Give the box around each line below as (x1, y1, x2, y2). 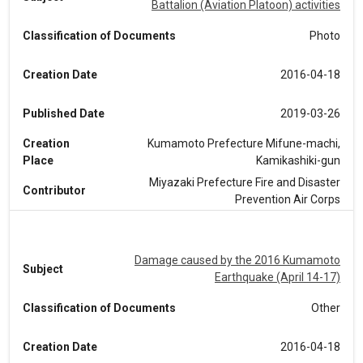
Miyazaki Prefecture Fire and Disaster (149, 175, 340, 189)
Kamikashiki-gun (256, 154, 340, 167)
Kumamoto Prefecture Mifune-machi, (147, 137, 340, 150)
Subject (23, 262, 63, 275)
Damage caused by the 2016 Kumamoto (135, 254, 340, 267)
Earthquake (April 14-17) (215, 271, 340, 284)
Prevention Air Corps (235, 192, 340, 206)
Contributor (23, 184, 86, 197)
